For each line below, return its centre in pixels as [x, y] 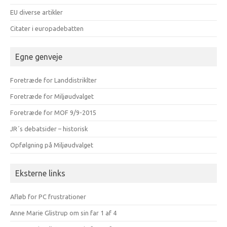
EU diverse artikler [36, 12]
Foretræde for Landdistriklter [53, 80]
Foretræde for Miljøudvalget [52, 96]
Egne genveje [39, 56]
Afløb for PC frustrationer [48, 196]
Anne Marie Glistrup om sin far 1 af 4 [63, 213]
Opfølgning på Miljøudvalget [52, 145]
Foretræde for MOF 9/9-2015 [53, 112]
